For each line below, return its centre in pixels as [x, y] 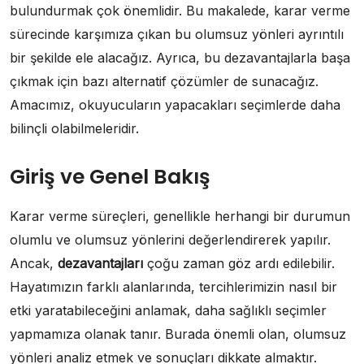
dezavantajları [100, 263]
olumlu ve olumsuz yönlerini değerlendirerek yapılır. [170, 239]
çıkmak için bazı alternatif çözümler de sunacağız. [164, 81]
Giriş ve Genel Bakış [110, 176]
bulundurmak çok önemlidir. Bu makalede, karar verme [180, 10]
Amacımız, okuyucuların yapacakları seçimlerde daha [175, 104]
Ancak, [34, 263]
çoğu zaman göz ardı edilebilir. [239, 263]
